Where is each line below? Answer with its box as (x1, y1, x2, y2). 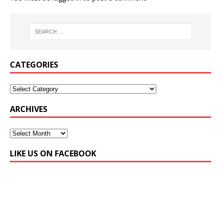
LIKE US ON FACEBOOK (10, 148, 96, 159)
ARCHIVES (10, 104, 47, 115)
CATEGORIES (10, 59, 58, 71)
